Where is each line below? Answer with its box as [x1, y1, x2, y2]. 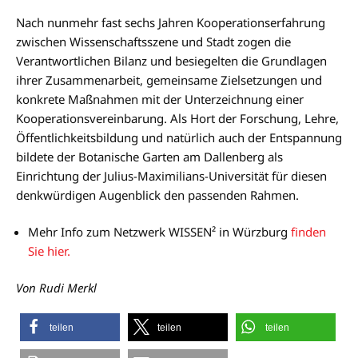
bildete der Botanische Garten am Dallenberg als [16, 148, 283, 165]
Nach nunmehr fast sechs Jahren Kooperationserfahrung [16, 14, 325, 30]
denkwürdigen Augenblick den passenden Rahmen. [16, 186, 299, 203]
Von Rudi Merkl [16, 279, 97, 296]
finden [291, 223, 326, 240]
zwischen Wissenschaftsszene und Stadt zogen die [16, 33, 291, 50]
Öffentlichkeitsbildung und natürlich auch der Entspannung [16, 129, 342, 145]
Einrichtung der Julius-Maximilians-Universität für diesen [16, 167, 327, 184]
